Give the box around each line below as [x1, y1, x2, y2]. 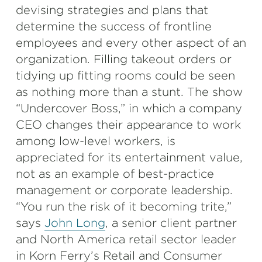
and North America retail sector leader [16, 232, 236, 246]
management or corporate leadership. [16, 183, 233, 197]
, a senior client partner [105, 216, 237, 230]
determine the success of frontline [16, 19, 212, 33]
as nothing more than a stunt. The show [16, 85, 243, 99]
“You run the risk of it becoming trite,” [16, 199, 232, 213]
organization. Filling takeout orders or [16, 52, 232, 66]
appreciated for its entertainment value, [16, 150, 243, 164]
